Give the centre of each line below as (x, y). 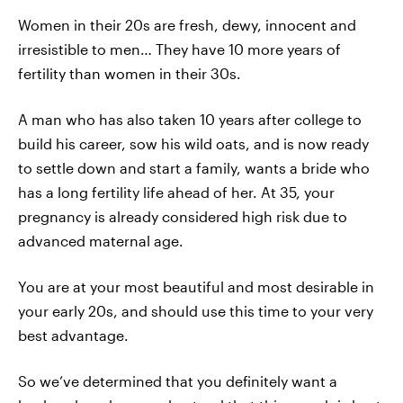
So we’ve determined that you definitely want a (178, 381)
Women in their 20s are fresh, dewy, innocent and (187, 25)
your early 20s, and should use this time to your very (196, 311)
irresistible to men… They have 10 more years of (179, 49)
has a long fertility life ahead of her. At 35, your (176, 192)
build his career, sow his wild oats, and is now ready (193, 143)
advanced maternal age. (101, 241)
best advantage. (73, 335)
